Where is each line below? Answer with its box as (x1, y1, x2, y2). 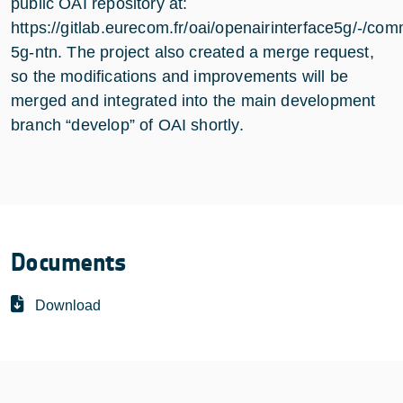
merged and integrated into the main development (11, 91, 376, 110)
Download (35, 297, 101, 313)
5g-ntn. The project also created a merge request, (11, 42, 374, 61)
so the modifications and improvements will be (11, 67, 349, 85)
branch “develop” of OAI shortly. (11, 115, 244, 134)
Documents (11, 246, 126, 278)
